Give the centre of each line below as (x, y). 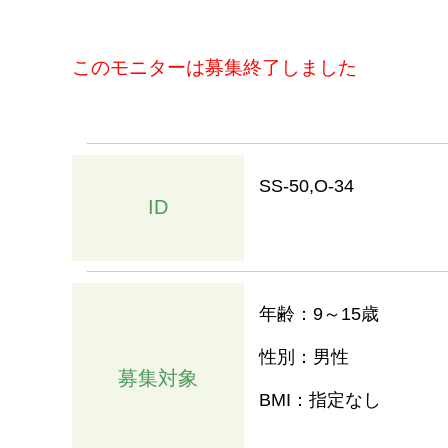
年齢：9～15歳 (319, 314)
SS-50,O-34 (306, 186)
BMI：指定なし (320, 400)
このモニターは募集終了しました (214, 67)
